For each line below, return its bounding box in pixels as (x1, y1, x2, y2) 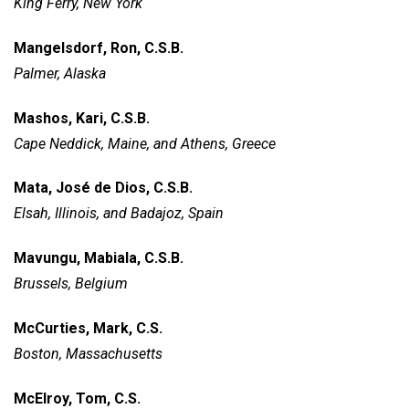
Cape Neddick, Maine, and (14, 134, 181, 152)
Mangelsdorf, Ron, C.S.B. (14, 38, 186, 57)
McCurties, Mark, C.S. (14, 319, 163, 337)
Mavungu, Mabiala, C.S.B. (14, 249, 184, 267)
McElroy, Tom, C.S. (14, 389, 141, 407)
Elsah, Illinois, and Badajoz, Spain (14, 204, 224, 223)
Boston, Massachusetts (14, 344, 163, 362)
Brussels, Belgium (14, 275, 128, 293)
